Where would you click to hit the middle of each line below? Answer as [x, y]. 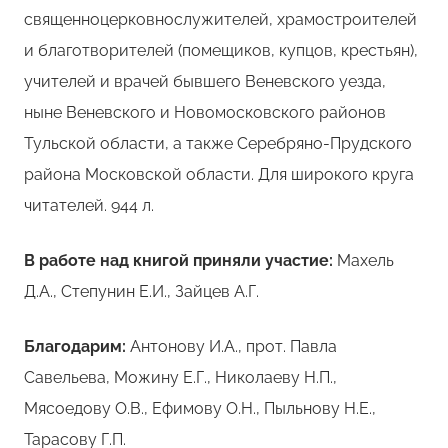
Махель [365, 260]
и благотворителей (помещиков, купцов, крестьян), [221, 50]
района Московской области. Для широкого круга [219, 174]
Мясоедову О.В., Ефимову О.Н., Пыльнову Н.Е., [200, 408]
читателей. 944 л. [89, 205]
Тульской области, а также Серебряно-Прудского [218, 143]
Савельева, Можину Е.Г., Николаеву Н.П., [180, 377]
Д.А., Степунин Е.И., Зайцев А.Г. [141, 291]
